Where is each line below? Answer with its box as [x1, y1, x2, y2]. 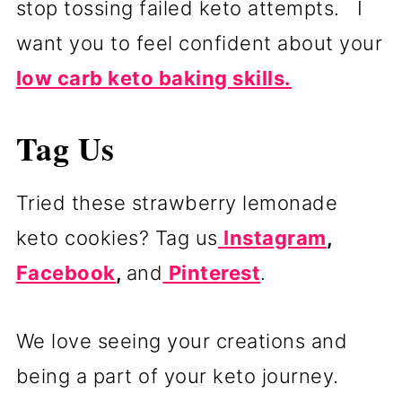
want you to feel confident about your [15, 31, 383, 55]
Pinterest [168, 260, 261, 284]
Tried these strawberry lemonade [15, 190, 338, 214]
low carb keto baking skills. [15, 66, 292, 90]
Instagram [223, 225, 327, 249]
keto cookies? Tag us [15, 225, 218, 249]
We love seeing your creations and [15, 328, 348, 353]
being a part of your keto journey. [15, 363, 339, 388]
